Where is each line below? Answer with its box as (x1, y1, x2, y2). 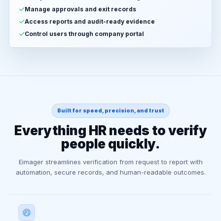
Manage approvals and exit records (25, 5, 136, 13)
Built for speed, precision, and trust (57, 108, 164, 114)
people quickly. (61, 136, 160, 151)
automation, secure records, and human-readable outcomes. (15, 168, 206, 176)
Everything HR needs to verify (14, 123, 207, 138)
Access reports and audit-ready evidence (25, 18, 155, 25)
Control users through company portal (25, 30, 144, 37)
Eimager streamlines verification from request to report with (18, 158, 203, 166)
